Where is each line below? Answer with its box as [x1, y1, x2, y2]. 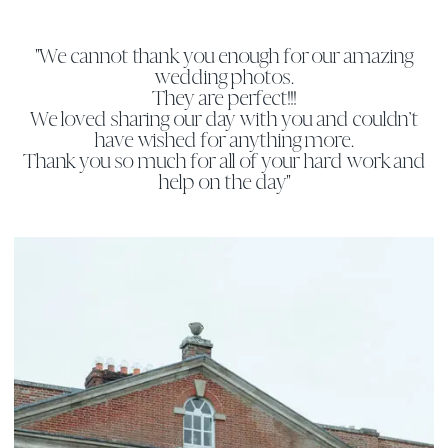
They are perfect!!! [152, 86, 296, 112]
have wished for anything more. [93, 128, 355, 154]
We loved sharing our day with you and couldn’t [29, 107, 419, 133]
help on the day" [158, 170, 290, 196]
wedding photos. [153, 65, 295, 91]
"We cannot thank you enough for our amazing [35, 44, 413, 70]
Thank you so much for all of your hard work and [22, 149, 426, 175]
